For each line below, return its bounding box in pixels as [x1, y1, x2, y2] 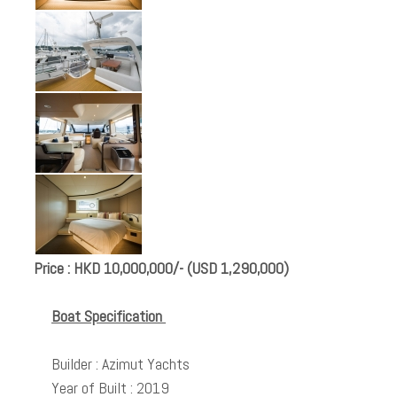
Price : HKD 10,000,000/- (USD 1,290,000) [34, 258, 289, 278]
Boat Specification [51, 306, 166, 326]
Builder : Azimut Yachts [51, 354, 193, 374]
